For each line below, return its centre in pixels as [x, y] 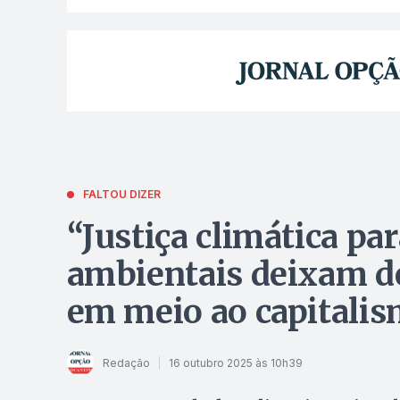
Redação [126, 362]
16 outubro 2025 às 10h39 [235, 362]
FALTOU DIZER [121, 195]
